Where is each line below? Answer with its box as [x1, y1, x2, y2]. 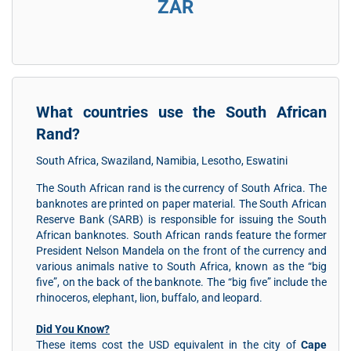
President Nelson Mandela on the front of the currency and [36, 244, 327, 257]
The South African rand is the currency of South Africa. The [36, 182, 327, 194]
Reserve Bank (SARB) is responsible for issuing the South [36, 213, 327, 226]
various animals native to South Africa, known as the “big [36, 260, 327, 273]
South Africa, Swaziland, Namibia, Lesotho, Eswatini [36, 154, 288, 167]
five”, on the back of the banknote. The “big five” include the [36, 276, 327, 288]
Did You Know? [36, 323, 110, 335]
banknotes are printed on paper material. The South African [36, 197, 327, 210]
